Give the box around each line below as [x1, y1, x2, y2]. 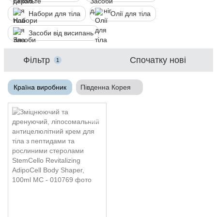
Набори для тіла [29, 10, 80, 17]
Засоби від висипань [29, 29, 93, 37]
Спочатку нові [130, 55, 186, 65]
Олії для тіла [110, 10, 151, 17]
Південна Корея [80, 83, 131, 91]
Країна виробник [14, 83, 66, 91]
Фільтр [23, 55, 50, 65]
